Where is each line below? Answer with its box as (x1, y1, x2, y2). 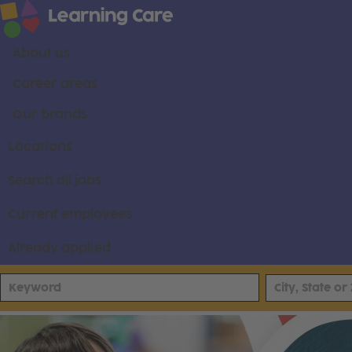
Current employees (8, 206, 132, 222)
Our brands (13, 106, 87, 122)
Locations (8, 138, 72, 154)
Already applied (8, 240, 111, 255)
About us (13, 45, 70, 60)
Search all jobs (8, 172, 101, 188)
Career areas (13, 75, 97, 91)
